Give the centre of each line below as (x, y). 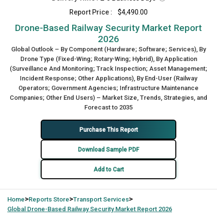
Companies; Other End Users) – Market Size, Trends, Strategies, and (108, 98)
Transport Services (101, 199)
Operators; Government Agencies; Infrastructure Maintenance (108, 88)
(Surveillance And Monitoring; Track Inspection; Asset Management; (108, 69)
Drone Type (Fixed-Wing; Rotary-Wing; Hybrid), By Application (108, 59)
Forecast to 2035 (108, 107)
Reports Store (49, 199)
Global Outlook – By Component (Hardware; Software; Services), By (108, 49)
